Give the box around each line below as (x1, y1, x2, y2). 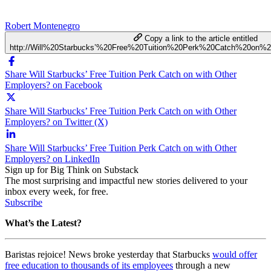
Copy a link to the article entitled (144, 33, 258, 43)
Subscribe (5, 197, 42, 207)
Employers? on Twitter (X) (5, 116, 108, 127)
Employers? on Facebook (5, 79, 102, 90)
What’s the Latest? (5, 217, 82, 228)
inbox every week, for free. (5, 186, 108, 197)
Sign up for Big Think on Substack (5, 164, 139, 175)
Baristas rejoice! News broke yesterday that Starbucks (5, 249, 212, 260)
